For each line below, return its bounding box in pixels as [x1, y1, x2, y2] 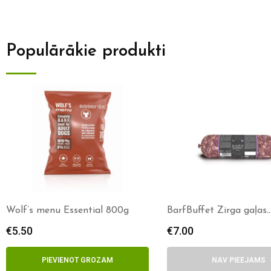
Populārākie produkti [6, 43, 166, 60]
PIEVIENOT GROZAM [42, 256, 113, 264]
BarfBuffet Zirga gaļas [167, 206, 267, 215]
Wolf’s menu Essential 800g [6, 206, 129, 215]
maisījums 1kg [167, 218, 227, 227]
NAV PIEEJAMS [211, 256, 266, 264]
